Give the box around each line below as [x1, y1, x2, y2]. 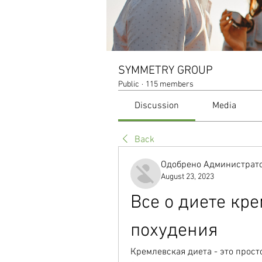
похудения [130, 220, 218, 242]
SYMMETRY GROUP [118, 64, 213, 78]
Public [118, 80, 139, 89]
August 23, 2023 [161, 172, 214, 182]
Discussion [135, 100, 180, 112]
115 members [146, 80, 194, 89]
